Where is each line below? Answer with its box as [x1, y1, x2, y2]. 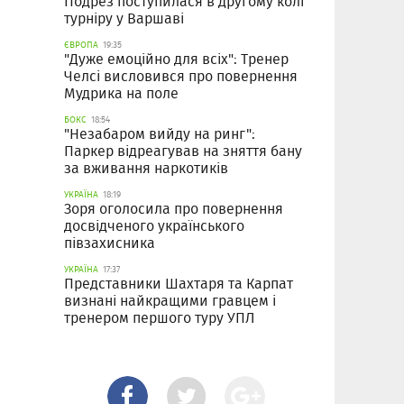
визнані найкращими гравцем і [64, 290, 276, 312]
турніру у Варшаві [64, 8, 184, 30]
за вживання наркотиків [64, 158, 228, 179]
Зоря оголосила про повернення [64, 198, 283, 220]
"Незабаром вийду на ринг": [64, 124, 255, 145]
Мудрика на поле [64, 83, 179, 105]
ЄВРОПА [64, 38, 98, 52]
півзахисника [64, 233, 155, 254]
